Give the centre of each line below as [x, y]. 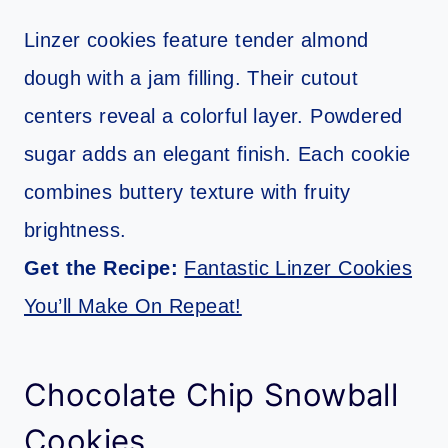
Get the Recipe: [104, 268]
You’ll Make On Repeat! [133, 306]
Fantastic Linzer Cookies [298, 268]
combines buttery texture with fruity [187, 192]
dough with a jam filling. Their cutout [191, 78]
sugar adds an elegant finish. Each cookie [217, 154]
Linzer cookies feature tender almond [196, 40]
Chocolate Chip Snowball [211, 394]
